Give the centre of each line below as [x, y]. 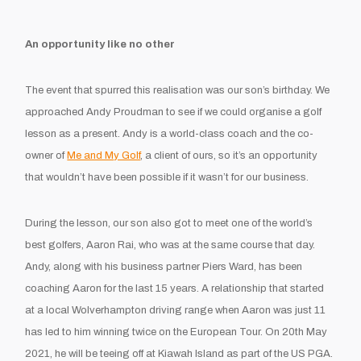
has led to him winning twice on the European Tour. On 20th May [176, 332]
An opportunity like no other [100, 44]
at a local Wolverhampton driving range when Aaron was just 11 [176, 310]
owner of [46, 155]
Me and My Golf [104, 155]
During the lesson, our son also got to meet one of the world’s [169, 223]
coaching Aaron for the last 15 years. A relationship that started [175, 288]
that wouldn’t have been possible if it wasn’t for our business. [167, 177]
